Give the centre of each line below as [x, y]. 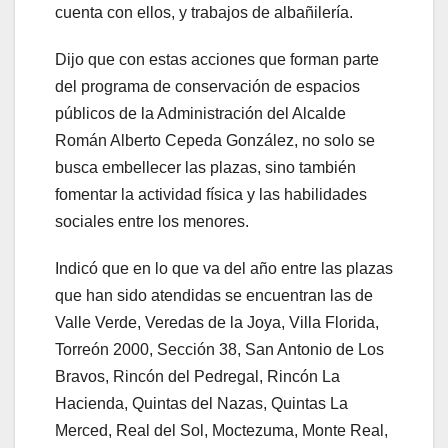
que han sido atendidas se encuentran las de [214, 296]
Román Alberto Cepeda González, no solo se [215, 141]
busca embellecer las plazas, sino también [205, 168]
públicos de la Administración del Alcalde [200, 114]
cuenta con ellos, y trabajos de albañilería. [204, 13]
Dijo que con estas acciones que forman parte [217, 60]
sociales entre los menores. [152, 222]
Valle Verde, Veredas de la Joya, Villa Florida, [217, 323]
